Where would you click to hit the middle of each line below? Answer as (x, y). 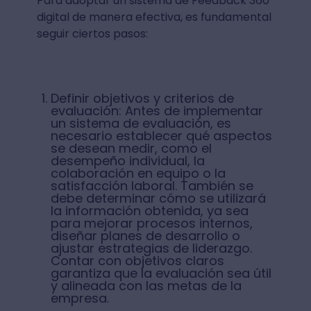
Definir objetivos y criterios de (142, 98)
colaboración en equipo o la (138, 173)
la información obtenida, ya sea (149, 211)
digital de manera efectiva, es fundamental (154, 17)
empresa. (79, 298)
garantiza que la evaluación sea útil (161, 273)
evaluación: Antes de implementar (157, 111)
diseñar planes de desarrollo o (145, 236)
